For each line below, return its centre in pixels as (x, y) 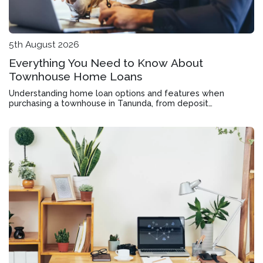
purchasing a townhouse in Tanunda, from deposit (109, 103)
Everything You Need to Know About (106, 63)
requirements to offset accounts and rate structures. (115, 113)
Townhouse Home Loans (75, 76)
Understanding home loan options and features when (117, 93)
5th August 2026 (44, 45)
